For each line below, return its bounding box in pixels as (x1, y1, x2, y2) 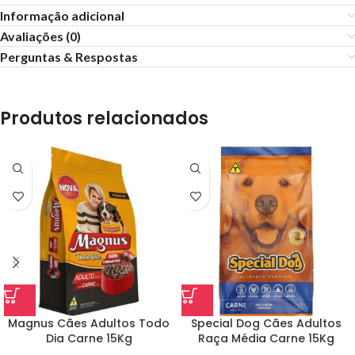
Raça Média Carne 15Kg (198, 330, 334, 346)
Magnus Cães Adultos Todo (8, 315, 170, 331)
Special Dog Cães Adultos (191, 315, 342, 331)
